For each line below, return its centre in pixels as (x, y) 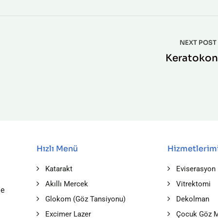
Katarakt (59, 169)
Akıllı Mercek (66, 184)
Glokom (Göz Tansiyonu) (85, 199)
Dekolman (192, 199)
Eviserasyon (196, 169)
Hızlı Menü (57, 149)
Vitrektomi (193, 184)
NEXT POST (198, 43)
